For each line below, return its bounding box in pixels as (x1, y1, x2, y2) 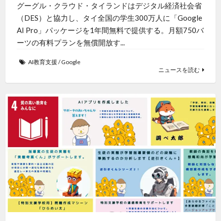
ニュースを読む (158, 66, 200, 74)
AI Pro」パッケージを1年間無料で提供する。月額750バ (16, 25, 204, 35)
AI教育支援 (28, 58, 57, 66)
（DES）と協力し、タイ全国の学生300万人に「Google (16, 13, 202, 22)
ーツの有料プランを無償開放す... (16, 37, 125, 47)
